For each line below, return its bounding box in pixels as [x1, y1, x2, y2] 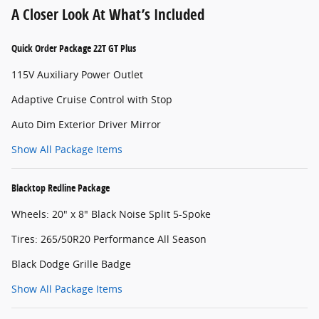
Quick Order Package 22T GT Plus [11, 41, 136, 55]
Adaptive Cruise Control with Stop [11, 92, 172, 106]
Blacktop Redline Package [11, 180, 110, 194]
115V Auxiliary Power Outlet [11, 67, 143, 81]
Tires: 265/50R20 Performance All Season [11, 231, 206, 246]
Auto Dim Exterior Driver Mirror [11, 117, 161, 131]
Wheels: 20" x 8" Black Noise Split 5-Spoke [11, 206, 211, 221]
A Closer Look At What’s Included [11, 4, 204, 24]
